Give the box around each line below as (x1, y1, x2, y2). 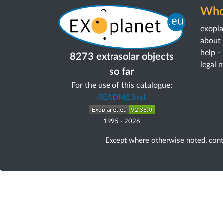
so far (110, 66, 134, 77)
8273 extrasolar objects (70, 51, 174, 62)
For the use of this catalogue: (71, 81, 172, 89)
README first (97, 93, 146, 101)
